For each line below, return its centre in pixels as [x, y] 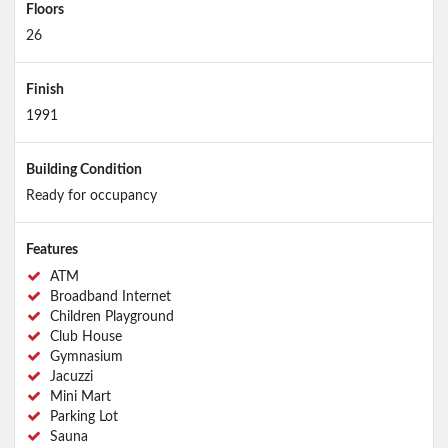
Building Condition [83, 169]
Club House [83, 336]
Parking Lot [81, 416]
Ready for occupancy [91, 195]
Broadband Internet [108, 296]
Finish [44, 89]
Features [51, 249]
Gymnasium [84, 356]
